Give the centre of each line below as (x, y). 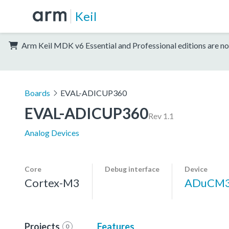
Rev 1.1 (161, 116)
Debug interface (132, 169)
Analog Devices (52, 132)
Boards (37, 93)
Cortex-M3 (52, 182)
